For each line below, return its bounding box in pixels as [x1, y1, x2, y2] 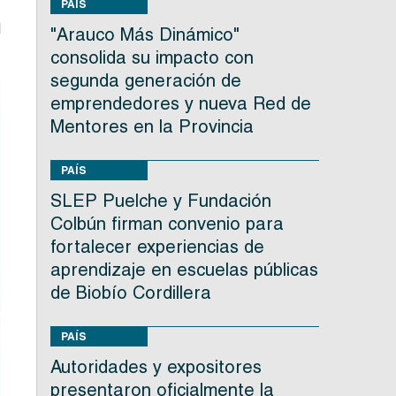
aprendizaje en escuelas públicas [49, 259, 318, 281]
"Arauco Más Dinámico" [49, 24, 240, 46]
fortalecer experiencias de [49, 236, 264, 258]
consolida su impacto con [49, 47, 254, 69]
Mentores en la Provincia [49, 116, 254, 138]
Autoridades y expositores [49, 356, 262, 378]
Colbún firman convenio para [49, 213, 284, 235]
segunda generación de [49, 70, 241, 92]
